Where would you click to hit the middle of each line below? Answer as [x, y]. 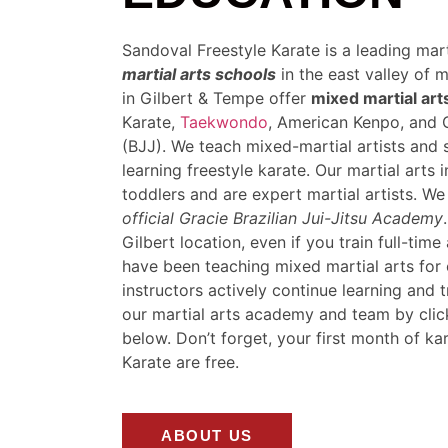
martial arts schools [199, 74]
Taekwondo [224, 122]
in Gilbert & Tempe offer [216, 98]
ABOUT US [207, 436]
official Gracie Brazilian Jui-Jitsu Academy [282, 218]
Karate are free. [185, 362]
